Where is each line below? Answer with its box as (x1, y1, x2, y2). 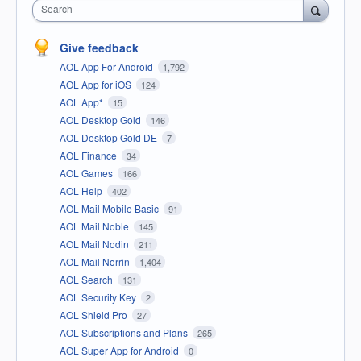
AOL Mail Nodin (60, 236, 131, 251)
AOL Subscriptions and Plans (60, 325, 190, 339)
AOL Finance (60, 147, 119, 162)
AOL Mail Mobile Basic (60, 201, 161, 215)
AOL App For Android (60, 59, 156, 73)
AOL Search (60, 272, 115, 286)
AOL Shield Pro (60, 307, 130, 322)
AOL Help (60, 183, 105, 197)
